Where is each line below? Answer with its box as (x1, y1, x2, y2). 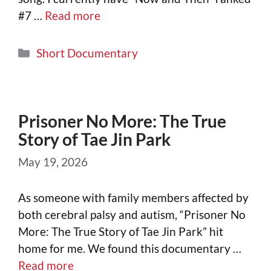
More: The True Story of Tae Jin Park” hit (18, 224, 223, 238)
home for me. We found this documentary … (18, 241, 241, 255)
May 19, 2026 (18, 155, 88, 169)
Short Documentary (36, 45, 139, 60)
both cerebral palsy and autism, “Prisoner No (18, 207, 246, 221)
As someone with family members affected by (18, 190, 249, 204)
